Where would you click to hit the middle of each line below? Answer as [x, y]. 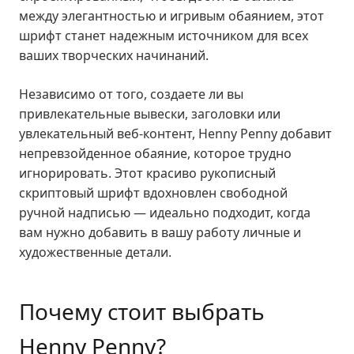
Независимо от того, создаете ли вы [131, 94]
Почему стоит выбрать [142, 311]
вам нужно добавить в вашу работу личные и [160, 232]
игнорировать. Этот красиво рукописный [147, 173]
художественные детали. [95, 252]
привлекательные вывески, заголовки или [150, 114]
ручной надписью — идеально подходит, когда [165, 213]
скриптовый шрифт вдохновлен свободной [153, 193]
